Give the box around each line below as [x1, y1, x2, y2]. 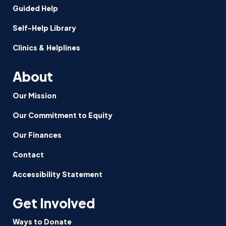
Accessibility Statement [13, 169, 102, 179]
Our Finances [13, 130, 62, 139]
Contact [13, 149, 44, 159]
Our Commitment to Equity [13, 110, 112, 120]
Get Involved [13, 194, 95, 211]
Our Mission [13, 90, 56, 100]
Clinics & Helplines [13, 42, 80, 52]
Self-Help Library [13, 23, 76, 32]
